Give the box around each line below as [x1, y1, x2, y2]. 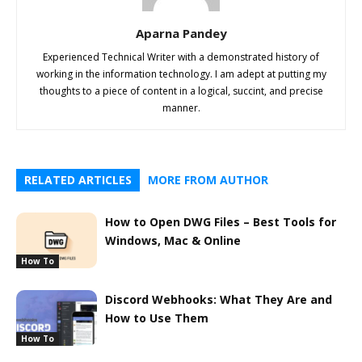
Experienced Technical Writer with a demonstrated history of [43, 49, 319, 64]
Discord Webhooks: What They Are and [105, 291, 332, 307]
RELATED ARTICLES [24, 171, 132, 187]
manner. [162, 100, 200, 115]
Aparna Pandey [135, 24, 227, 41]
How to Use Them [105, 309, 208, 326]
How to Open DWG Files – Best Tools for [105, 213, 336, 229]
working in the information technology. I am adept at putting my [36, 66, 326, 81]
